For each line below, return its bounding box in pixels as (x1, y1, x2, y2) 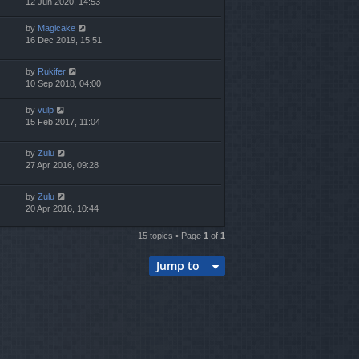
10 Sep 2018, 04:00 (26, 78, 101, 88)
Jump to (156, 257, 200, 273)
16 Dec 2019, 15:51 (26, 34, 102, 45)
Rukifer (38, 66, 66, 76)
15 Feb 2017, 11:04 (26, 116, 100, 127)
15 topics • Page (138, 230, 204, 240)
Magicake (38, 22, 75, 33)
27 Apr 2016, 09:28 (26, 159, 99, 170)
